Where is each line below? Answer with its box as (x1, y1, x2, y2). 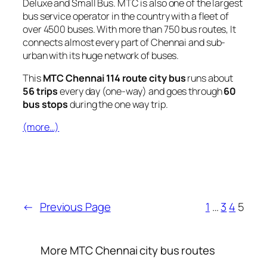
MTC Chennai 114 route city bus (42, 72, 186, 85)
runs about (185, 72, 233, 85)
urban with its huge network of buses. (23, 48, 179, 62)
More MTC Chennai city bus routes (41, 242, 215, 258)
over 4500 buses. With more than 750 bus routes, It (23, 22, 236, 36)
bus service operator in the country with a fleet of (23, 9, 229, 23)
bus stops (23, 98, 69, 111)
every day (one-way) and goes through (58, 85, 224, 98)
